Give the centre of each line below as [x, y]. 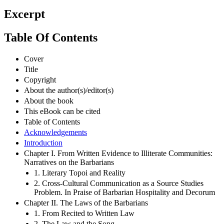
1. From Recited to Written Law [84, 213]
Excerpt [24, 14]
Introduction [43, 142]
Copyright [40, 79]
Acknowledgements [55, 132]
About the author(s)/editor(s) [69, 90]
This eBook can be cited [62, 111]
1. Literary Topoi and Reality [80, 172]
